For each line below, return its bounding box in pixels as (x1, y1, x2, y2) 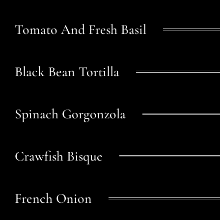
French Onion (15, 190, 92, 207)
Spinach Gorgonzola (15, 106, 126, 123)
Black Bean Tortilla (15, 63, 119, 81)
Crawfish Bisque (15, 148, 103, 165)
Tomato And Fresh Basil (15, 21, 146, 38)
